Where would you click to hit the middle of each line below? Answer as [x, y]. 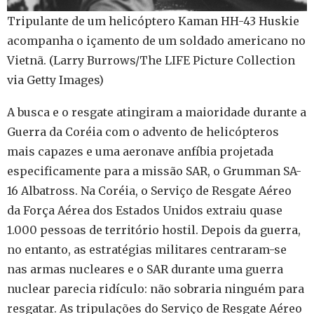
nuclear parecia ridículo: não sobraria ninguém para [156, 289]
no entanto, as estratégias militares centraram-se [147, 250]
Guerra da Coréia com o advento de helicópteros [143, 132]
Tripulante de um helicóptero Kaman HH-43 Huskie [153, 21]
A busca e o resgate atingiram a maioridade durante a [157, 112]
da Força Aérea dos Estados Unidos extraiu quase [145, 211]
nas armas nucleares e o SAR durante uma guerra [145, 269]
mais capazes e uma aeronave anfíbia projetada [140, 152]
